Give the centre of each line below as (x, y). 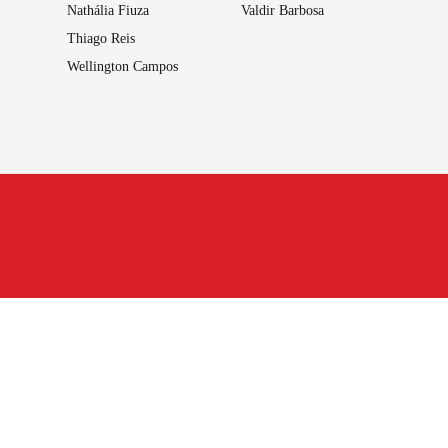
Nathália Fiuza (107, 10)
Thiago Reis (100, 38)
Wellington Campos (122, 66)
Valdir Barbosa (283, 10)
